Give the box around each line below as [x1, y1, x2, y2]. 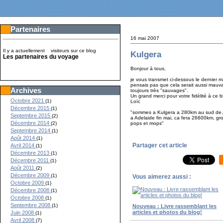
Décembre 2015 [10, 105, 51, 111]
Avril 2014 [10, 142, 36, 148]
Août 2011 [10, 165, 36, 171]
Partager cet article [132, 141, 188, 149]
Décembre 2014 [10, 120, 51, 126]
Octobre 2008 [10, 195, 46, 201]
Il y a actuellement [3, 48, 48, 53]
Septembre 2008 [10, 202, 52, 208]
